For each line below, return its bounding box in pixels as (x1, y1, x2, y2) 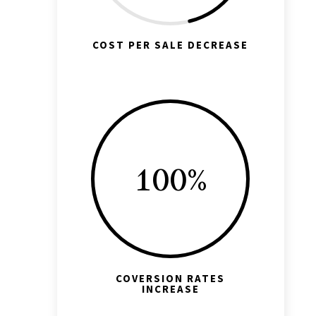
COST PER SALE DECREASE (92, 38, 249, 52)
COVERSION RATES (116, 271, 226, 285)
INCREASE (141, 281, 200, 296)
